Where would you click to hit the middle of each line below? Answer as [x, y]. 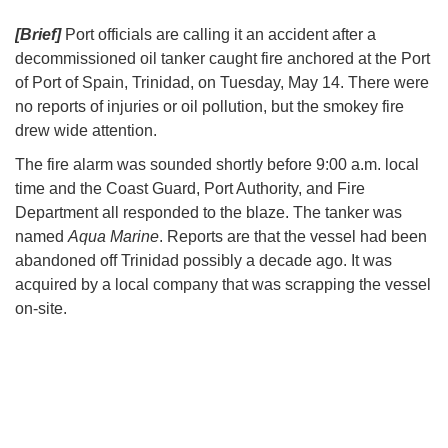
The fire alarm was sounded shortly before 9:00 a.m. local [217, 165]
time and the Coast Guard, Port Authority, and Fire [190, 189]
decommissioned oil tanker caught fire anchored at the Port [222, 59]
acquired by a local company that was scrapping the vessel [223, 285]
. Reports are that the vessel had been [293, 237]
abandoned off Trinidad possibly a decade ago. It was [203, 261]
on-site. [41, 309]
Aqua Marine [113, 237]
